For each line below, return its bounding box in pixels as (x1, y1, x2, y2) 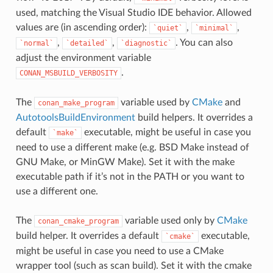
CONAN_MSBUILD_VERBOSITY (19, 68, 118, 77)
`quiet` (152, 23, 183, 32)
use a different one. (15, 186, 98, 196)
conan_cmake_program (37, 216, 119, 225)
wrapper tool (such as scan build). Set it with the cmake (15, 260, 252, 271)
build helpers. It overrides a (135, 112, 253, 122)
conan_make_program (37, 98, 115, 107)
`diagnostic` (120, 38, 172, 48)
